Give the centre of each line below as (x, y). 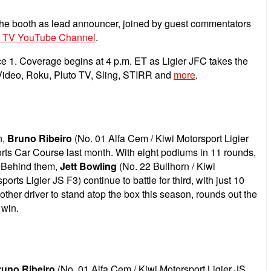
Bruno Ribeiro (40, 138)
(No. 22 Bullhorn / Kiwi (166, 166)
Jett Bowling (88, 166)
